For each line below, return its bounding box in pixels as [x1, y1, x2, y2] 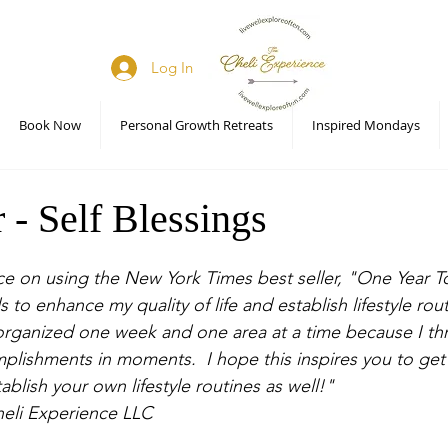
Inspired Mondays [312, 115, 420, 134]
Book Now [19, 115, 81, 134]
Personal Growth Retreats [120, 115, 273, 134]
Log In [151, 58, 194, 77]
